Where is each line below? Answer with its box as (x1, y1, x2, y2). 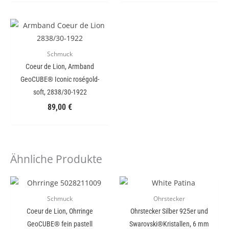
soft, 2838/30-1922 (33, 88, 87, 97)
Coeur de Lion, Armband (26, 62, 94, 71)
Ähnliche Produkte (10, 152, 102, 167)
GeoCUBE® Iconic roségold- (20, 75, 99, 84)
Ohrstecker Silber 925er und (130, 207, 208, 216)
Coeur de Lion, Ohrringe (27, 207, 93, 216)
